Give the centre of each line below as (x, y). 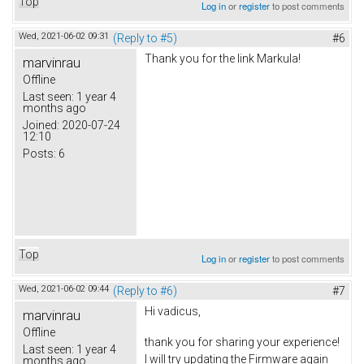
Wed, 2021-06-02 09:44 (64, 289)
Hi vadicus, (173, 312)
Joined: (41, 126)
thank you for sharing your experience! (242, 342)
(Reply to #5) (145, 39)
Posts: (39, 154)
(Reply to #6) (145, 291)
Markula (277, 59)
